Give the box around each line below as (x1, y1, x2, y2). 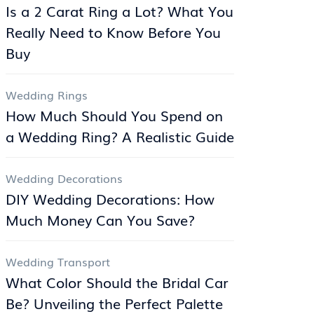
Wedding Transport (6, 253, 110, 270)
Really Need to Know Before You (6, 21, 221, 42)
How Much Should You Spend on (6, 104, 223, 125)
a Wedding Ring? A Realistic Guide (6, 125, 234, 146)
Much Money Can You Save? (6, 209, 195, 230)
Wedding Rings (6, 86, 88, 103)
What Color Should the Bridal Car (6, 271, 228, 292)
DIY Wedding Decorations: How (6, 188, 214, 209)
